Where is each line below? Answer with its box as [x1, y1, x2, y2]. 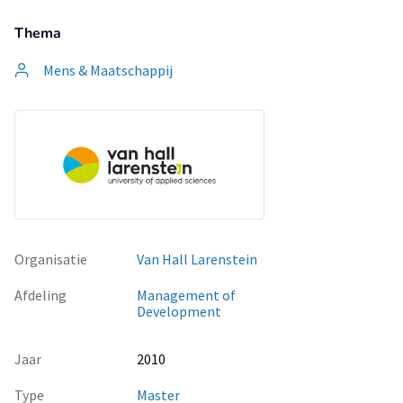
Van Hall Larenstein [137, 250, 257, 268]
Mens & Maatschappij [43, 61, 173, 79]
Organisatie [14, 250, 87, 268]
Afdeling [14, 286, 67, 304]
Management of [137, 286, 236, 304]
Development [137, 302, 221, 320]
